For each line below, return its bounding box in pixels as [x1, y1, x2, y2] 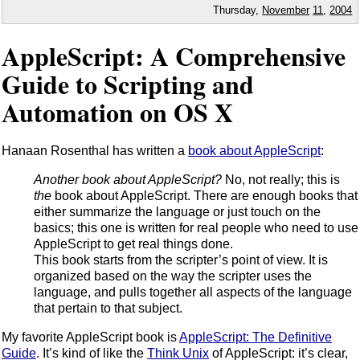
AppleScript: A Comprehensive [2, 36, 346, 75]
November [262, 3, 310, 16]
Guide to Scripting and [2, 64, 254, 103]
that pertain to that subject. [34, 301, 182, 316]
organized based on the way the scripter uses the [34, 269, 312, 284]
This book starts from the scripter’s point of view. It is [34, 253, 328, 268]
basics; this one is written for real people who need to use [34, 221, 358, 235]
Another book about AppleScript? [34, 173, 222, 187]
